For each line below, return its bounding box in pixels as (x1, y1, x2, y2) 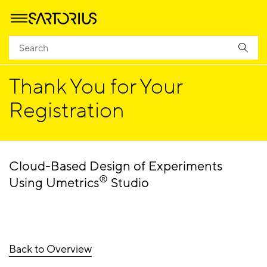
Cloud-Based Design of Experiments (9, 158, 222, 175)
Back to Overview (9, 242, 92, 256)
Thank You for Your (9, 73, 182, 101)
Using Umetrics (9, 175, 99, 192)
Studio (108, 175, 149, 192)
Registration (9, 97, 125, 125)
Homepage (9, 42, 45, 51)
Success (52, 42, 77, 51)
